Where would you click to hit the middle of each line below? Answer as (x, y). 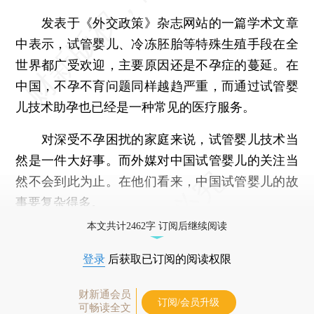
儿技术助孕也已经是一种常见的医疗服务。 (136, 107)
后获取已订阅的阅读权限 (168, 259)
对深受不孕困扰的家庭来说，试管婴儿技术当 (157, 139)
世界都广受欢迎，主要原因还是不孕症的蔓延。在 (157, 64)
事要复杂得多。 (60, 202)
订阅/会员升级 (189, 302)
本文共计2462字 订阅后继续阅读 (157, 226)
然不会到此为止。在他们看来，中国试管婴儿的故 (157, 181)
